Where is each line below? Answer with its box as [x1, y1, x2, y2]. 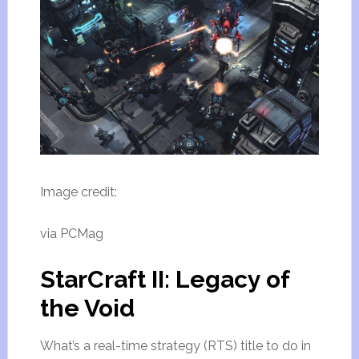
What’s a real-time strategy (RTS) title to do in [39, 338, 311, 354]
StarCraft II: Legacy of [39, 265, 289, 294]
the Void [39, 294, 135, 323]
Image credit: [39, 184, 117, 200]
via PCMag [39, 226, 103, 242]
